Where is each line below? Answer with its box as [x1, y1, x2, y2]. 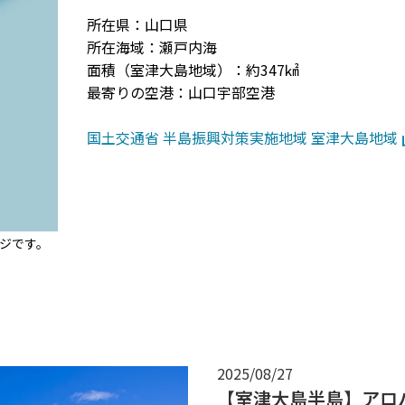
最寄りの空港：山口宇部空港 [87, 81, 275, 103]
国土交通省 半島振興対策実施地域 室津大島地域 [87, 127, 398, 148]
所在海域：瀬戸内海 [87, 36, 217, 58]
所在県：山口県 [87, 14, 188, 35]
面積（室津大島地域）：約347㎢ [87, 59, 299, 80]
